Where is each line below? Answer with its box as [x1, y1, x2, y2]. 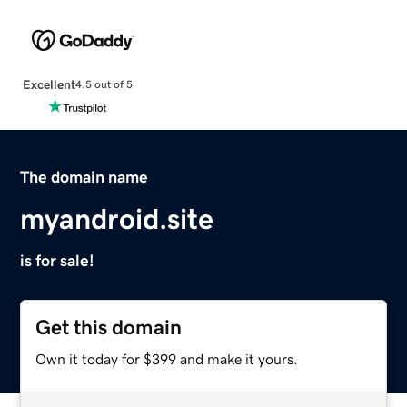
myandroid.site [20, 203, 214, 233]
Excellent [22, 77, 75, 91]
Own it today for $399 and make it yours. [35, 351, 299, 366]
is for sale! [20, 252, 95, 269]
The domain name [20, 168, 149, 185]
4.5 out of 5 [74, 79, 133, 91]
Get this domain [35, 316, 183, 338]
